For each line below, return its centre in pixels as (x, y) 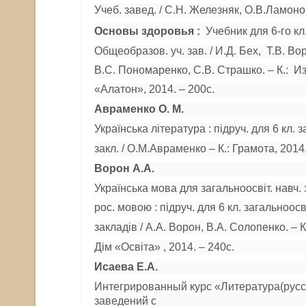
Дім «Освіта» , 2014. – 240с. (164, 247)
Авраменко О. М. (139, 109)
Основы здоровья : (147, 31)
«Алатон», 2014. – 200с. (154, 89)
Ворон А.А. (124, 168)
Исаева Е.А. (126, 267)
